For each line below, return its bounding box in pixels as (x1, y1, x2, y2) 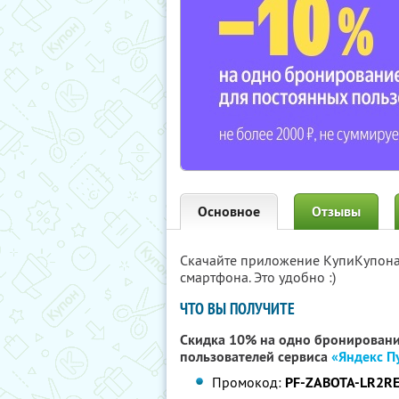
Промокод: (212, 373, 286, 391)
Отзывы (312, 202, 361, 221)
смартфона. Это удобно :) (180, 268, 336, 286)
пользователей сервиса (180, 347, 331, 366)
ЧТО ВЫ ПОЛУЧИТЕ (180, 298, 295, 319)
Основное (198, 202, 260, 221)
